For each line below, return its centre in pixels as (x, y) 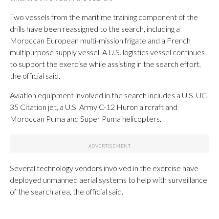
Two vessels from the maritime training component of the (104, 17)
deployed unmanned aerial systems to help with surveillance (109, 179)
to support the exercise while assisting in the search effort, (105, 64)
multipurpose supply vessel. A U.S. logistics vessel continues (107, 52)
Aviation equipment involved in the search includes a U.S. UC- (109, 95)
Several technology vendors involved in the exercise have (104, 168)
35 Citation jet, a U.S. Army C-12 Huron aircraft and (94, 107)
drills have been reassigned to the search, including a (95, 28)
